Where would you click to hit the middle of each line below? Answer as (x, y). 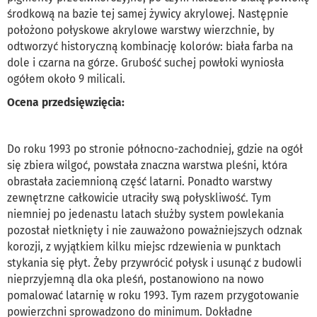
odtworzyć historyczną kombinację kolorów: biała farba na (150, 46)
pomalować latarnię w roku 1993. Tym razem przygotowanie (153, 295)
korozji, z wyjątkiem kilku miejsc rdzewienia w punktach (144, 246)
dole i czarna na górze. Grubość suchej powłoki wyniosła (145, 62)
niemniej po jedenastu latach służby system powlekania (145, 214)
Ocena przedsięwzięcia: (66, 102)
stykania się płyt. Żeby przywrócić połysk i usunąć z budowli (154, 263)
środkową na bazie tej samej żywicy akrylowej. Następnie (148, 13)
